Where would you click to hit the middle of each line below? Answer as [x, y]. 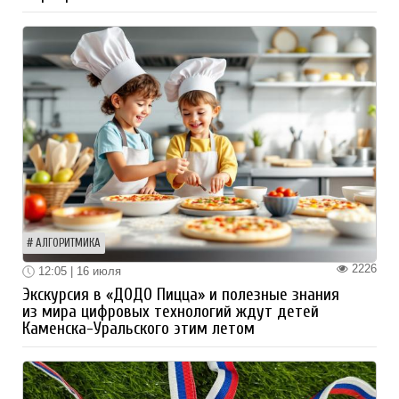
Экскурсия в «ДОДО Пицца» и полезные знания [181, 295]
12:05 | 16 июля [78, 271]
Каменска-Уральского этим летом [138, 329]
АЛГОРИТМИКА [68, 243]
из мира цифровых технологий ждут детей [171, 312]
